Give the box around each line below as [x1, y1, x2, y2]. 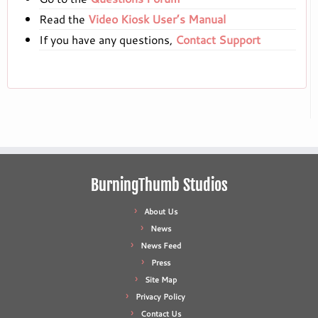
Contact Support [175, 31, 261, 48]
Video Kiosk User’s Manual [88, 11, 226, 28]
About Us [143, 206, 177, 218]
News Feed [140, 240, 181, 252]
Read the [39, 11, 88, 28]
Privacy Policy [136, 291, 185, 303]
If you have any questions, [39, 31, 175, 48]
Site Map [144, 274, 177, 286]
